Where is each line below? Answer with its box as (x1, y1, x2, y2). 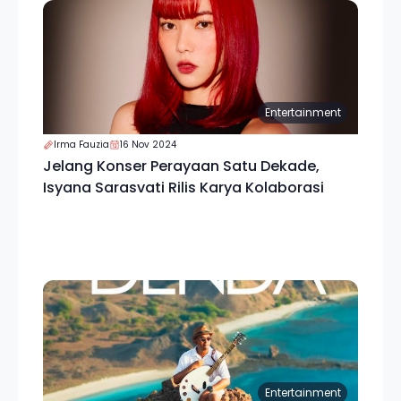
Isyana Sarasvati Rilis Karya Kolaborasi (43, 177, 324, 198)
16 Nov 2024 (120, 138, 176, 151)
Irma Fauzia (54, 138, 109, 151)
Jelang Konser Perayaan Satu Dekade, (43, 156, 320, 176)
